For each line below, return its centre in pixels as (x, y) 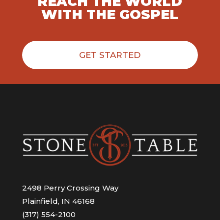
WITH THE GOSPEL (110, 14)
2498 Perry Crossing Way (70, 188)
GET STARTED (110, 55)
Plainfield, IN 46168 (58, 201)
